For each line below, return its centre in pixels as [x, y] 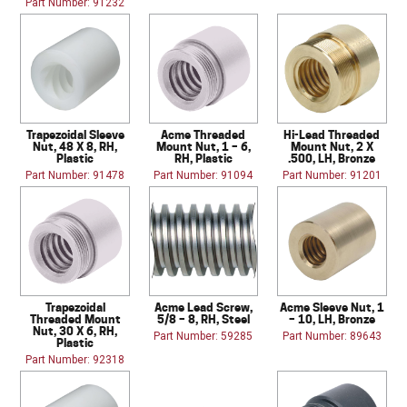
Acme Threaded [203, 134]
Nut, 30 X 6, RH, [75, 330]
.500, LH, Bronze [332, 158]
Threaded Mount [75, 318]
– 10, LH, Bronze [332, 318]
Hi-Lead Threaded [332, 134]
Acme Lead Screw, [203, 307]
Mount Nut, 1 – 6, [203, 146]
